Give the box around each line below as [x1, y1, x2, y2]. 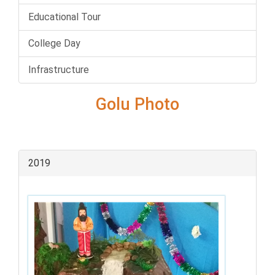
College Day [28, 37, 80, 49]
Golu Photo [96, 94, 179, 114]
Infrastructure [28, 63, 89, 76]
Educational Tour [28, 10, 101, 23]
